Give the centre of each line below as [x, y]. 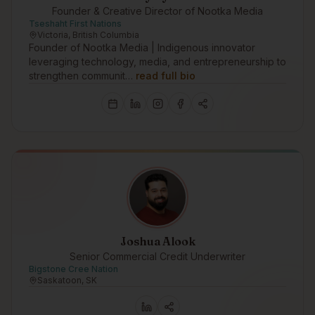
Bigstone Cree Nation [73, 269]
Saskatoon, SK [67, 280]
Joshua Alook [157, 241]
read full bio [166, 76]
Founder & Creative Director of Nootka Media [157, 11]
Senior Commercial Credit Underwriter [157, 256]
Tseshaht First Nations [75, 24]
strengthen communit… [81, 76]
